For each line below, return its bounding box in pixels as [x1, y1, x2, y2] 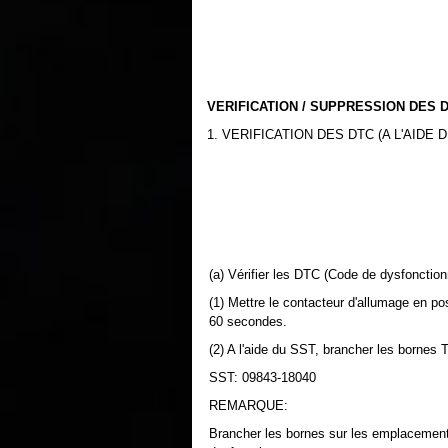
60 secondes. [209, 314, 287, 329]
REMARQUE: [209, 398, 288, 413]
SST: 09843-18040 [209, 370, 316, 385]
